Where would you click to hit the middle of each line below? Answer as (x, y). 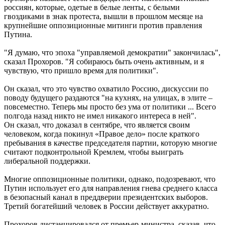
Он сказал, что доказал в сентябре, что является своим (97, 125)
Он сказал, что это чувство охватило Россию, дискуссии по (106, 89)
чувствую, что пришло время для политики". (81, 71)
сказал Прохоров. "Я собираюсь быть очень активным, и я (104, 62)
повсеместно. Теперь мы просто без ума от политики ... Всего (110, 107)
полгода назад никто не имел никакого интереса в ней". (100, 116)
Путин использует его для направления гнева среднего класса (111, 188)
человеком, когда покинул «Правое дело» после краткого (102, 134)
